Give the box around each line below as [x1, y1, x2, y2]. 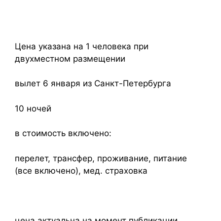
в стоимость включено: [15, 128, 111, 138]
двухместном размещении [15, 53, 125, 64]
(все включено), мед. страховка [15, 165, 147, 176]
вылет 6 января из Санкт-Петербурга [15, 78, 171, 88]
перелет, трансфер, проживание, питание [15, 153, 187, 163]
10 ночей [15, 103, 51, 113]
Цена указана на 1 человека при [15, 41, 148, 51]
